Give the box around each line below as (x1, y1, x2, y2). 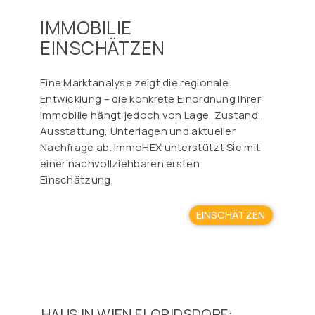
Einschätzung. (39, 172, 113, 187)
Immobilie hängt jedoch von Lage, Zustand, (39, 107, 262, 122)
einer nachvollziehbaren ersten (39, 155, 200, 171)
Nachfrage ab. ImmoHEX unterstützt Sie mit (39, 139, 261, 155)
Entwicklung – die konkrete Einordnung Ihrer (39, 91, 261, 106)
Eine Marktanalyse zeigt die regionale (39, 75, 229, 90)
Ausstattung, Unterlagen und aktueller (39, 123, 236, 139)
